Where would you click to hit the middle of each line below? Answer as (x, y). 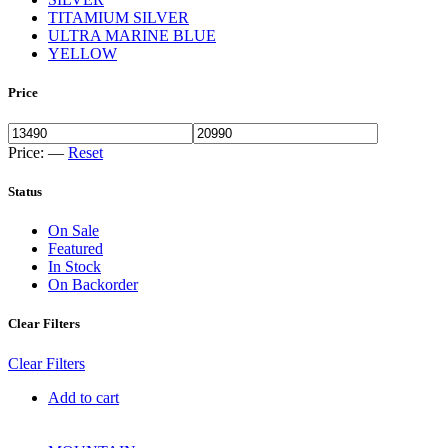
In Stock (74, 267)
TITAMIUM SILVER (118, 17)
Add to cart (83, 397)
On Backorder (93, 285)
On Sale (73, 231)
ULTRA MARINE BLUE (132, 35)
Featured (75, 249)
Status (25, 192)
